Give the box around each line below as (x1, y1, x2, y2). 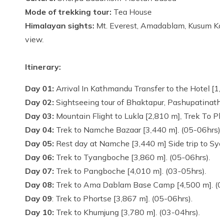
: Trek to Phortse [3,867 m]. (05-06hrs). (52, 193, 192, 203)
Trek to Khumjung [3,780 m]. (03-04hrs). (54, 207, 200, 217)
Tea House (111, 7, 154, 17)
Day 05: (25, 138, 54, 148)
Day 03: (25, 111, 56, 121)
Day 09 (25, 193, 52, 203)
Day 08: (25, 180, 56, 190)
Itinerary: (25, 62, 61, 72)
